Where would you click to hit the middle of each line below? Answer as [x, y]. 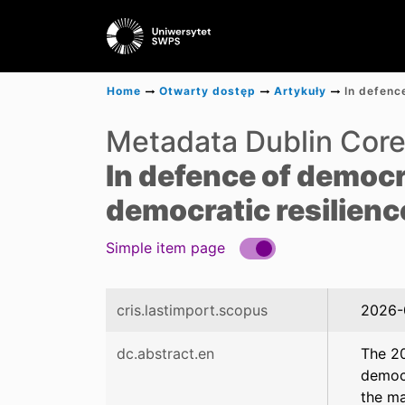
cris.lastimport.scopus [192, 310]
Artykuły [300, 91]
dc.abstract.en [165, 353]
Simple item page [165, 248]
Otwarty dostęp [207, 91]
